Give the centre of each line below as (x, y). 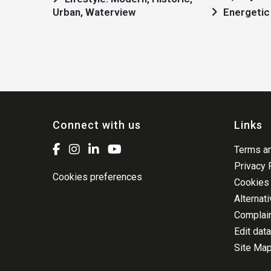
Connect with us (97, 125)
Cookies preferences (97, 177)
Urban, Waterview (94, 12)
